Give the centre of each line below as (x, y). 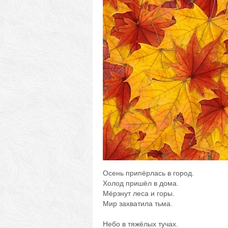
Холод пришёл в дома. (141, 183)
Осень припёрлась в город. (148, 173)
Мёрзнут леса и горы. (139, 193)
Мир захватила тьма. (138, 204)
